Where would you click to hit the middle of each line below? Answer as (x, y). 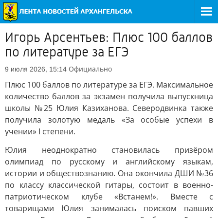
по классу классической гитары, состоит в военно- (109, 185)
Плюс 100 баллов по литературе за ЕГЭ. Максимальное (109, 85)
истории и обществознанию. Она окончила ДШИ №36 (109, 173)
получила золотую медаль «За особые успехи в (109, 120)
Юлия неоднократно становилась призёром (109, 150)
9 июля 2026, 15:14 (36, 69)
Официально (90, 69)
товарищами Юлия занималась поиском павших (109, 208)
